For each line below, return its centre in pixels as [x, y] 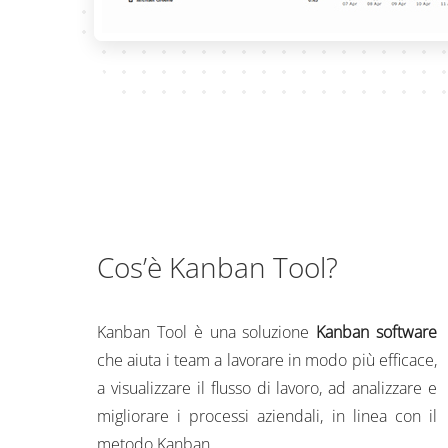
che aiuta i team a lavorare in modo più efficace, [267, 360]
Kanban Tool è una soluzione [207, 332]
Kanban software [377, 332]
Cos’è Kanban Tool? [217, 267]
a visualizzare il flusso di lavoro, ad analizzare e [267, 388]
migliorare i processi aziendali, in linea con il [267, 416]
